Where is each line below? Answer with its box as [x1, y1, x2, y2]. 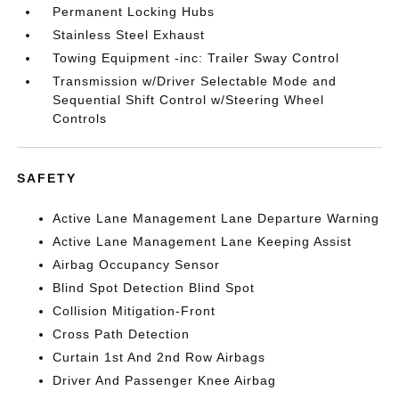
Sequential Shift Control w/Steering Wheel [53, 93, 325, 107]
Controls [53, 111, 108, 126]
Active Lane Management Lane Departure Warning [53, 211, 380, 225]
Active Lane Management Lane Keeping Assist [53, 234, 353, 248]
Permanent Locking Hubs [53, 4, 216, 19]
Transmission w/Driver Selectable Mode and [53, 74, 338, 88]
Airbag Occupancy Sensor [53, 257, 221, 272]
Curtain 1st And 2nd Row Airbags [53, 350, 266, 364]
